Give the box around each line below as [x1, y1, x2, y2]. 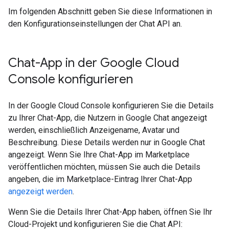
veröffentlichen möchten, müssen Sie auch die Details [8, 162, 200, 172]
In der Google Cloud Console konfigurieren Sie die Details [8, 101, 214, 110]
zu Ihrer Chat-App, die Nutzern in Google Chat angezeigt [8, 113, 207, 123]
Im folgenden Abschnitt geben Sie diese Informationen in [8, 7, 212, 16]
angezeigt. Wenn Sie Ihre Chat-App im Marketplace [8, 150, 190, 159]
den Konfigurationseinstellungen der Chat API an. [8, 19, 182, 29]
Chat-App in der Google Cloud [8, 55, 179, 71]
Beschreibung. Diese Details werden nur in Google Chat [8, 138, 205, 147]
